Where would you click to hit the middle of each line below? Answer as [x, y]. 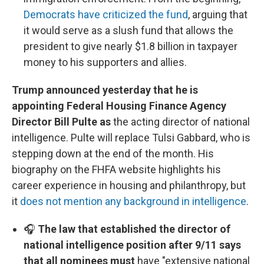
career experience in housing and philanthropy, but [129, 186]
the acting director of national [180, 122]
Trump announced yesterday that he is [105, 90]
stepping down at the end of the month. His [113, 154]
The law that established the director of [134, 229]
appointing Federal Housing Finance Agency [119, 106]
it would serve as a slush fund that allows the [128, 31]
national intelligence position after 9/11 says [132, 245]
